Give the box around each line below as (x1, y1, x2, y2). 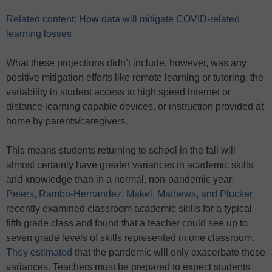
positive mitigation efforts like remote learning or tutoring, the (6, 72, 263, 83)
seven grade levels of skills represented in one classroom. (6, 233, 254, 243)
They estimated (6, 247, 72, 258)
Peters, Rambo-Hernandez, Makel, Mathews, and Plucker (6, 189, 253, 200)
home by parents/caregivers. (6, 116, 127, 127)
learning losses (6, 29, 72, 39)
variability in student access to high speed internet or (6, 87, 231, 98)
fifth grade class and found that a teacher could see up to (6, 218, 248, 229)
